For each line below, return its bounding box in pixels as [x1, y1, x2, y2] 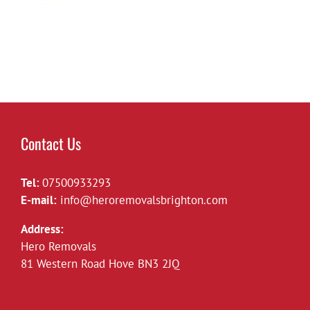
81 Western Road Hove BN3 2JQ [21, 256, 180, 272]
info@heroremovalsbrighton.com [60, 192, 228, 208]
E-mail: [21, 192, 57, 208]
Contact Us [21, 132, 81, 155]
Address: [21, 221, 64, 237]
